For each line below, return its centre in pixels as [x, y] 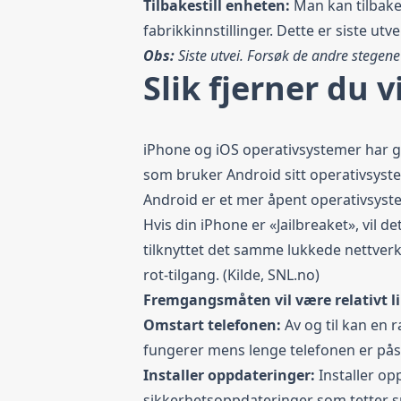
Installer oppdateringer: [231, 375]
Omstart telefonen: [214, 324]
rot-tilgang [179, 274]
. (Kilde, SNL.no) [268, 274]
